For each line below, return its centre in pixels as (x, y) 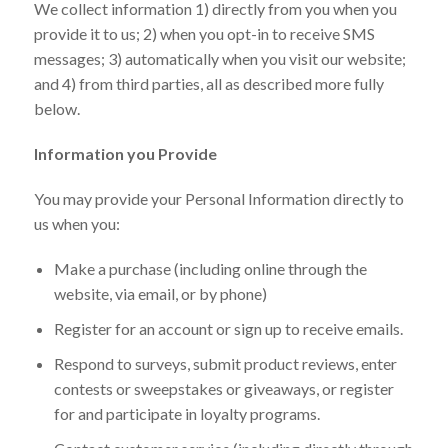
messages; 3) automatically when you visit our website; (219, 58)
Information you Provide (125, 153)
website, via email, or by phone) (160, 293)
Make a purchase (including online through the (210, 268)
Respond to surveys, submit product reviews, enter (225, 363)
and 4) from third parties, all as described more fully (208, 83)
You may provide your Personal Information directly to (218, 198)
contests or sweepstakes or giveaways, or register (223, 388)
